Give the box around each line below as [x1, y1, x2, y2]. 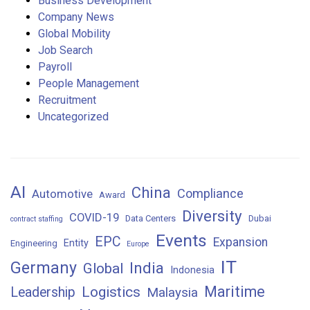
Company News [38, 10, 114, 24]
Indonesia [170, 264, 215, 276]
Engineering [10, 237, 57, 248]
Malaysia [147, 284, 198, 300]
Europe [127, 239, 149, 248]
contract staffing [10, 214, 63, 224]
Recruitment [38, 93, 96, 107]
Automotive [32, 186, 93, 201]
